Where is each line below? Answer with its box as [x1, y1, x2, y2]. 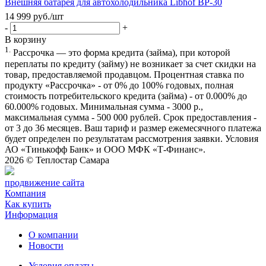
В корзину [5, 34, 46, 45]
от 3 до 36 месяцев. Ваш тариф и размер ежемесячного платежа [5, 122, 261, 133]
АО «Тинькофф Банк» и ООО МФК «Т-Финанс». [5, 144, 205, 154]
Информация [5, 209, 58, 220]
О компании [28, 229, 78, 240]
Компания [5, 188, 46, 198]
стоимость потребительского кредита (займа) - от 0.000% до [5, 90, 247, 101]
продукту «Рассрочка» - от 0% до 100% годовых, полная [5, 80, 233, 90]
